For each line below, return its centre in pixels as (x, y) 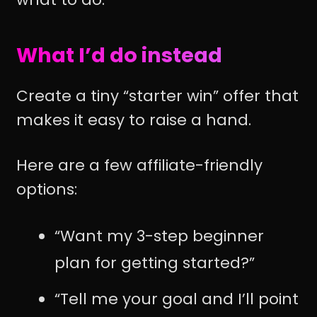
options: (47, 190)
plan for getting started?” (155, 263)
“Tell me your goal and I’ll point (177, 299)
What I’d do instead (119, 56)
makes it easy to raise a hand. (134, 120)
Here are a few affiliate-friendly (139, 166)
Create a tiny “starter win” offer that (157, 96)
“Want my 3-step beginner (159, 236)
